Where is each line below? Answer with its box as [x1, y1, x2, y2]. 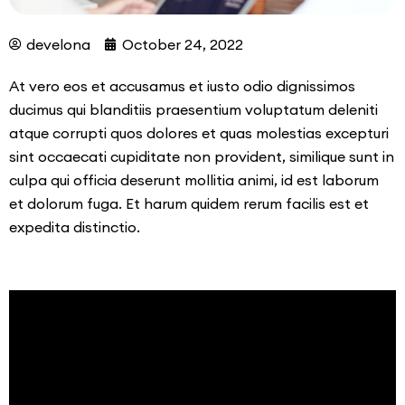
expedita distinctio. [9, 218, 140, 237]
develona [26, 35, 90, 54]
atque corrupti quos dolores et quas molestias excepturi [9, 124, 389, 143]
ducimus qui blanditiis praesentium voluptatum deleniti [9, 100, 378, 119]
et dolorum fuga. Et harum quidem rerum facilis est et [9, 194, 369, 213]
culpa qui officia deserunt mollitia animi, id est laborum [9, 171, 379, 190]
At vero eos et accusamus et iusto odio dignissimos [9, 77, 355, 96]
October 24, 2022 [122, 35, 243, 54]
